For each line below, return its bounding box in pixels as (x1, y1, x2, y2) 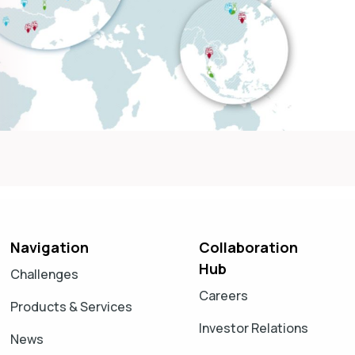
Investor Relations (198, 319, 308, 337)
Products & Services (10, 297, 133, 315)
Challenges (10, 265, 79, 283)
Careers (198, 286, 248, 304)
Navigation (10, 237, 90, 257)
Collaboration (198, 237, 298, 257)
